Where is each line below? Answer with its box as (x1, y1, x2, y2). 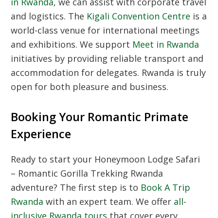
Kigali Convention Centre (87, 10, 191, 22)
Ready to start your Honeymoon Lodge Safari (11, 153, 200, 165)
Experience (11, 126, 72, 142)
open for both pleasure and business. (11, 81, 169, 93)
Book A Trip (141, 182, 191, 194)
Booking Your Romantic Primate (11, 109, 189, 125)
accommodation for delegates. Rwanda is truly (11, 67, 206, 79)
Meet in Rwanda (132, 38, 200, 51)
